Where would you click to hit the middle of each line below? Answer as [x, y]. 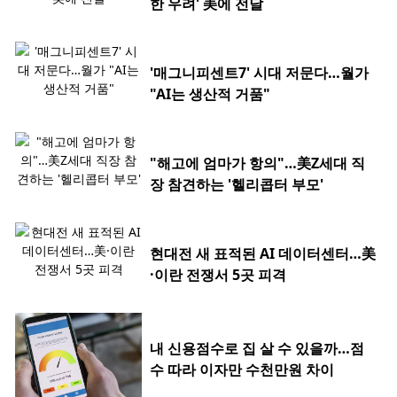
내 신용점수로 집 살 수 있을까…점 [257, 348]
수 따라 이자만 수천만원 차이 [242, 369]
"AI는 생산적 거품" [210, 93]
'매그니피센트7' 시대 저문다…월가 [259, 72]
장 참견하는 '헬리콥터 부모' [237, 184]
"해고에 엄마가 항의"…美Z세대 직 [257, 163]
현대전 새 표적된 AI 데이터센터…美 [263, 253]
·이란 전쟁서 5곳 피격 [218, 274]
